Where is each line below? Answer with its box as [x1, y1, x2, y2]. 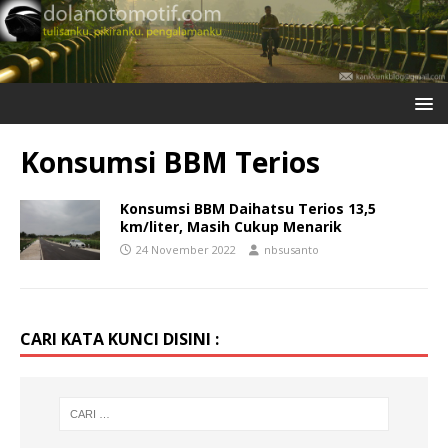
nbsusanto [264, 241, 319, 257]
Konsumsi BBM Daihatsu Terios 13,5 [120, 198, 376, 218]
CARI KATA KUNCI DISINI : [20, 327, 219, 350]
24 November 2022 [136, 241, 236, 257]
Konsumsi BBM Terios [20, 142, 320, 181]
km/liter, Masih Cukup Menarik [120, 216, 342, 236]
